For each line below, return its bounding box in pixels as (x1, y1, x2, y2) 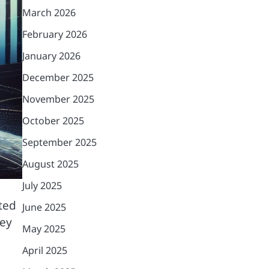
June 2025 (22, 201, 66, 214)
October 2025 (22, 114, 84, 127)
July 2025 (22, 179, 62, 192)
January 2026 (22, 49, 80, 62)
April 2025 (22, 244, 67, 257)
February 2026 (22, 28, 87, 41)
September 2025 (22, 136, 97, 149)
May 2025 (22, 222, 65, 235)
